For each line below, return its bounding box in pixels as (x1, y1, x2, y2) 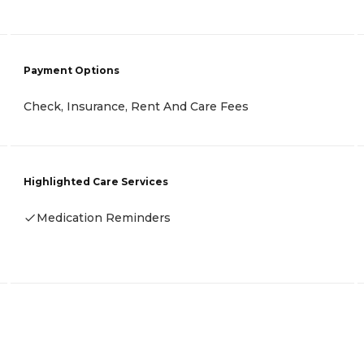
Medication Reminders (37, 210, 171, 226)
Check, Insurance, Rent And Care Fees (24, 99, 249, 115)
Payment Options (24, 64, 119, 77)
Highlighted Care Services (24, 175, 168, 188)
